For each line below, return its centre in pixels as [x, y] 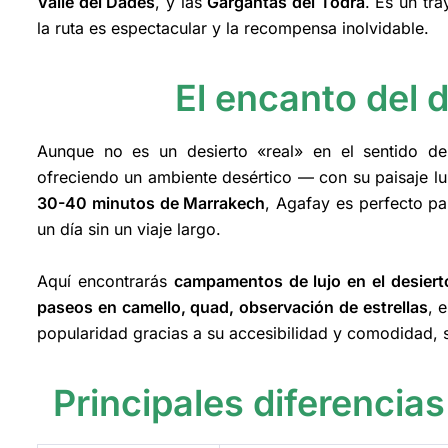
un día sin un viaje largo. [129, 229]
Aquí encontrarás [105, 281]
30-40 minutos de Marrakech [151, 203]
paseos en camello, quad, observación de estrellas [232, 307]
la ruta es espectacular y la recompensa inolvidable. [233, 27]
